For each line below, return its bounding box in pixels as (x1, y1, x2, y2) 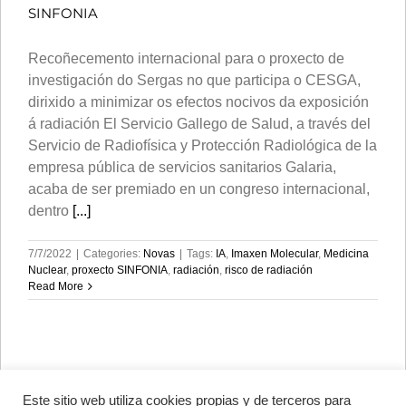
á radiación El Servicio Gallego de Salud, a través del (28, 115, 371, 131)
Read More (28, 279, 83, 293)
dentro (28, 202, 72, 218)
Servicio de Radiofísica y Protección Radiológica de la (28, 137, 377, 153)
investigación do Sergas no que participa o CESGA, (28, 72, 361, 88)
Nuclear (28, 263, 66, 276)
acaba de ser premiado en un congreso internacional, (28, 180, 370, 197)
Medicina (324, 246, 369, 260)
